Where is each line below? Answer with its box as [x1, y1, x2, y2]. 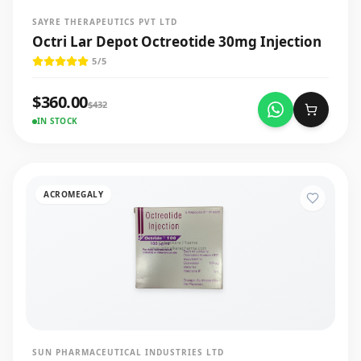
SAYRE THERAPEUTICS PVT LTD [32, 16, 177, 27]
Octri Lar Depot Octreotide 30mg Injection [32, 32, 322, 51]
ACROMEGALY [44, 189, 103, 200]
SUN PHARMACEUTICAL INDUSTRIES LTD [32, 346, 224, 358]
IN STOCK [37, 115, 77, 127]
